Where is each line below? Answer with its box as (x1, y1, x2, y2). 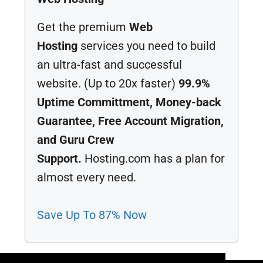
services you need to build (77, 39, 216, 53)
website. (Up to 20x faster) (37, 76, 179, 90)
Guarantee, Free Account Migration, (37, 114, 224, 128)
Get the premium (37, 20, 130, 34)
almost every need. (37, 170, 137, 184)
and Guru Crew (37, 133, 115, 147)
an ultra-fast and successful (37, 58, 183, 72)
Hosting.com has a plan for (82, 151, 225, 166)
